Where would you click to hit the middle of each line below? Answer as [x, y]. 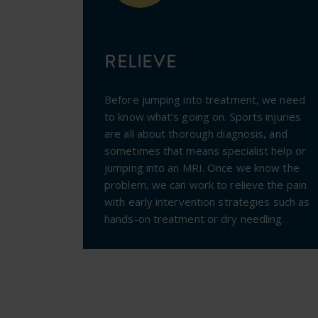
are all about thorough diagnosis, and [196, 133]
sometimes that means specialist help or [205, 150]
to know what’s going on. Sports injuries [203, 116]
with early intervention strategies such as [207, 202]
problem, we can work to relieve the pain [206, 185]
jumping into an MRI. [156, 168]
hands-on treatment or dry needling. [196, 219]
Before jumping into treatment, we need [205, 99]
